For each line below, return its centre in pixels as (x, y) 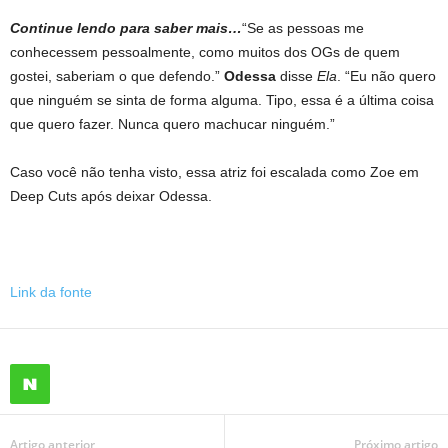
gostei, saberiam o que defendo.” (117, 76)
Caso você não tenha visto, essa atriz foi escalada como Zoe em (214, 172)
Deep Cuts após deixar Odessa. (111, 196)
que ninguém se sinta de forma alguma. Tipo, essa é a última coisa (222, 100)
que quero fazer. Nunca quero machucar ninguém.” (172, 124)
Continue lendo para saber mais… (126, 28)
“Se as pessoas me (303, 28)
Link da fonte (51, 292)
